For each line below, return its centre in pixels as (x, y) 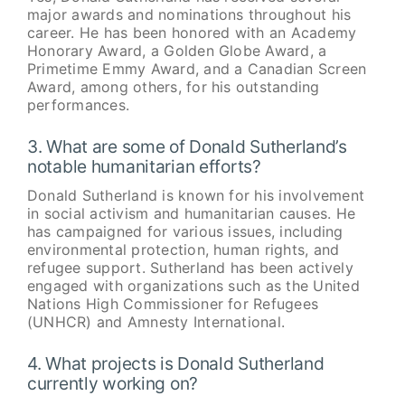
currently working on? (112, 384)
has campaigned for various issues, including (185, 232)
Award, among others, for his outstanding (173, 87)
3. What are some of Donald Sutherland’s (187, 146)
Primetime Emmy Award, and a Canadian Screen (197, 69)
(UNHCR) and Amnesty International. (156, 322)
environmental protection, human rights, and (183, 250)
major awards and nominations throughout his (189, 15)
